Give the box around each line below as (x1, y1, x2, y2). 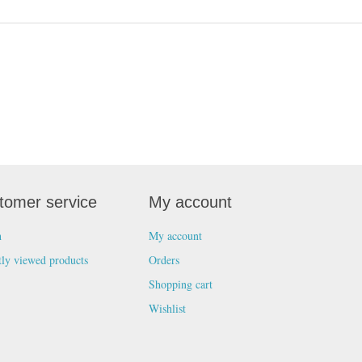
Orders (149, 251, 179, 267)
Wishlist (149, 300, 186, 316)
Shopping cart (149, 276, 213, 292)
